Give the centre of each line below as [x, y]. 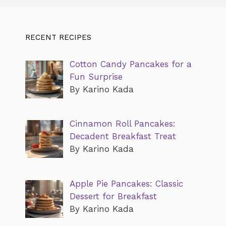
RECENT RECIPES [58, 37]
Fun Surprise [96, 76]
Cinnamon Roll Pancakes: [122, 124]
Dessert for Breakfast [113, 196]
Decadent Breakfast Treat [123, 136]
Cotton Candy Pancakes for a [130, 64]
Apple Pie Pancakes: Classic [126, 183]
